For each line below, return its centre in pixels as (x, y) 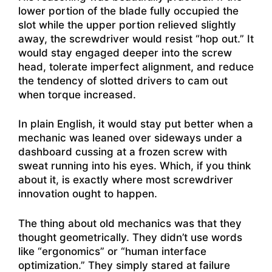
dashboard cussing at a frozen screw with (123, 152)
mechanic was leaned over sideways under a (130, 138)
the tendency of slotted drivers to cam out (123, 80)
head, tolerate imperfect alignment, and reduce (136, 66)
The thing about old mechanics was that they (130, 223)
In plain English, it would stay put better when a (136, 124)
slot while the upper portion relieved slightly (127, 25)
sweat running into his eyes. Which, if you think (134, 166)
